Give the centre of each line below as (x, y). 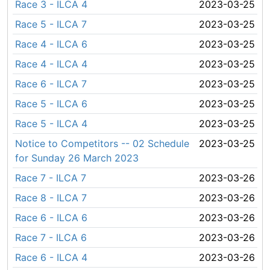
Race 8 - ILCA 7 (51, 198)
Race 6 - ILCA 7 (51, 84)
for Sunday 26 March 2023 (77, 158)
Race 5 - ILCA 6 (51, 104)
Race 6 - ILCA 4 (51, 257)
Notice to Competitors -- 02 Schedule (102, 143)
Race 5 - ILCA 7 (51, 24)
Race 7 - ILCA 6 (51, 237)
